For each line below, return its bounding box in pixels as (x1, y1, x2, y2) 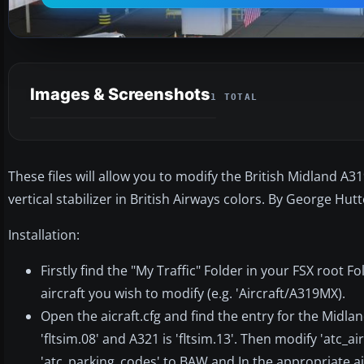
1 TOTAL (210, 91, 258, 102)
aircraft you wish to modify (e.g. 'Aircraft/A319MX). (41, 284, 345, 302)
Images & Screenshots (30, 84, 210, 104)
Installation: (8, 225, 80, 244)
